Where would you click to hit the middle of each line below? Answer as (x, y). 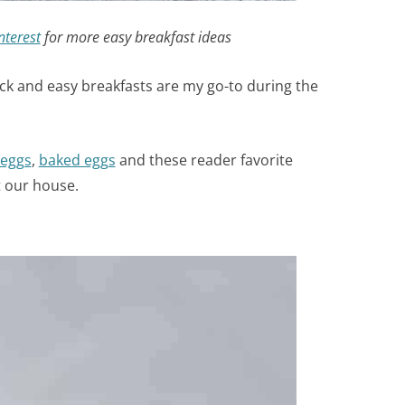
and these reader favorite (204, 160)
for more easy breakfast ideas (136, 37)
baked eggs (77, 160)
